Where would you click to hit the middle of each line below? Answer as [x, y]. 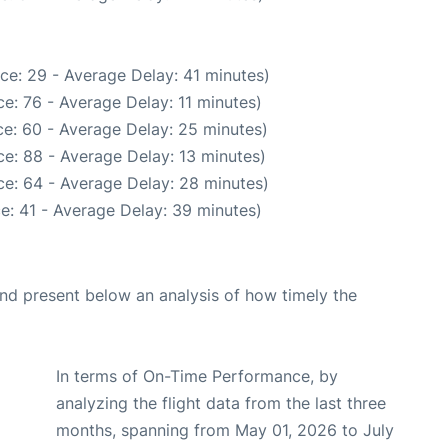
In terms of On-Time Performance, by [197, 376]
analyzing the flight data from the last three [221, 403]
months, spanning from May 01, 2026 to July [225, 430]
